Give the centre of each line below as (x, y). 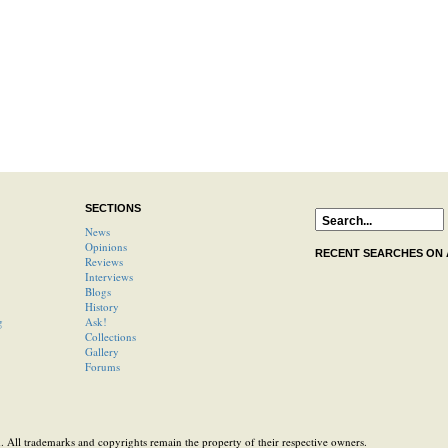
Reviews (103, 261)
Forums (102, 366)
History (101, 306)
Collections (110, 336)
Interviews (108, 276)
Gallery (101, 351)
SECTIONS (112, 208)
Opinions (105, 246)
